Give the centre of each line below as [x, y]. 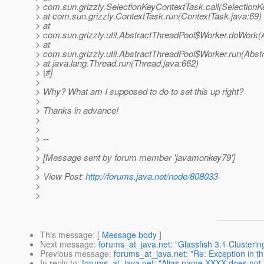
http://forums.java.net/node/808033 [152, 176]
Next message [67, 244]
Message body [129, 235]
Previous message [75, 254]
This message [66, 235]
